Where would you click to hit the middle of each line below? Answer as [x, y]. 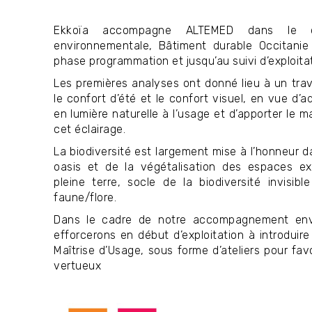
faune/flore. [88, 198]
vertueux [79, 266]
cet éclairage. [93, 130]
